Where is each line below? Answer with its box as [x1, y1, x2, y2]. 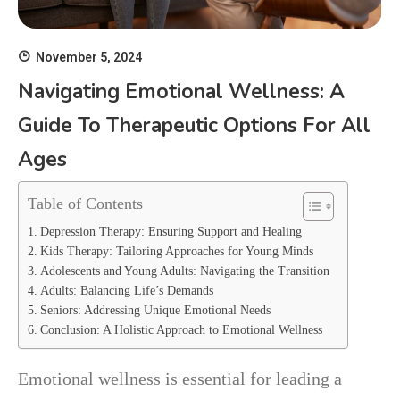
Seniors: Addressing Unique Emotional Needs [39, 303, 271, 317]
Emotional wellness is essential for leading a [18, 368, 342, 388]
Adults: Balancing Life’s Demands [39, 283, 213, 297]
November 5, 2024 [36, 49, 142, 64]
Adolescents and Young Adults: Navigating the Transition [39, 263, 329, 278]
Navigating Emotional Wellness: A [18, 77, 345, 105]
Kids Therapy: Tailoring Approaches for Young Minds [39, 244, 313, 258]
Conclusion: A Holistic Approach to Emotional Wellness [39, 322, 322, 337]
